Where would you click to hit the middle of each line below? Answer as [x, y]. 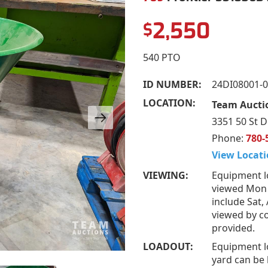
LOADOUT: [168, 246]
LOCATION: [169, 103]
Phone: [229, 138]
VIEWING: [166, 175]
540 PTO [162, 57]
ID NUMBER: [172, 84]
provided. [233, 228]
